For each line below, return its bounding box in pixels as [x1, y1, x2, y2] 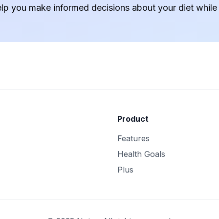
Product [117, 114, 149, 124]
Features [117, 133, 150, 143]
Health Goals [117, 149, 165, 159]
